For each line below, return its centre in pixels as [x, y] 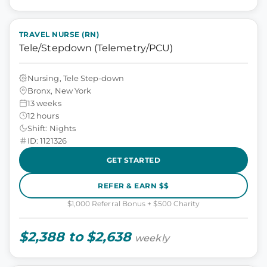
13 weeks [44, 103]
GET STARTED [133, 160]
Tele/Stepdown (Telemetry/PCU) [96, 48]
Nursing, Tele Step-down [76, 78]
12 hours [43, 115]
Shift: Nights [52, 128]
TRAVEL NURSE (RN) [59, 34]
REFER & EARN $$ [133, 185]
